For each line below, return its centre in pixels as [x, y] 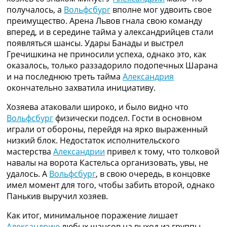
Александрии [79, 151]
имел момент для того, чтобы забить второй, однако [111, 185]
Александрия [148, 76]
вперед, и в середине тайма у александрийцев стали [110, 32]
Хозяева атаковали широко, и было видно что [98, 107]
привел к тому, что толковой [162, 151]
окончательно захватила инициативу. [81, 87]
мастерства [30, 151]
